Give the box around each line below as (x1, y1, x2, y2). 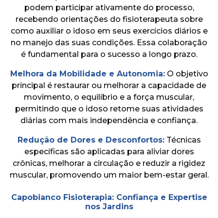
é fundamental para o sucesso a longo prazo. (20, 49, 198, 59)
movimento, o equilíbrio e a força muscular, (24, 92, 194, 102)
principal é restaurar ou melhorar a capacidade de (12, 80, 206, 90)
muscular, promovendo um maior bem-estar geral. (9, 170, 209, 180)
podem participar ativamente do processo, (24, 2, 194, 12)
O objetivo (164, 69, 208, 78)
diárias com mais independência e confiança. (20, 115, 198, 125)
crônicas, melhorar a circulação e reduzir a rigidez (13, 158, 205, 168)
